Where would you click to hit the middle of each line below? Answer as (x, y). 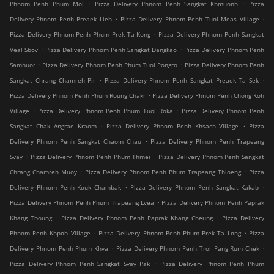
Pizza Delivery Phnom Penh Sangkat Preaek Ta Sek (182, 80)
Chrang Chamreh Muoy (43, 172)
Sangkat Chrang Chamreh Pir (53, 80)
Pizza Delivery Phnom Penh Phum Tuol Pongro (110, 65)
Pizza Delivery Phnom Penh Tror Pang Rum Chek (188, 249)
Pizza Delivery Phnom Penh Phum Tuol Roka (106, 111)
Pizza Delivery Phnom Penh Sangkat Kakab (194, 187)
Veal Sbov (24, 50)
